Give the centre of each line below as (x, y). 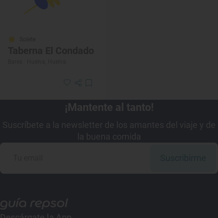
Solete (27, 40)
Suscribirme (183, 158)
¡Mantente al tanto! (109, 108)
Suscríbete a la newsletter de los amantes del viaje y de (109, 125)
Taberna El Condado (51, 51)
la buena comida (109, 137)
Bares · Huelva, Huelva (37, 62)
